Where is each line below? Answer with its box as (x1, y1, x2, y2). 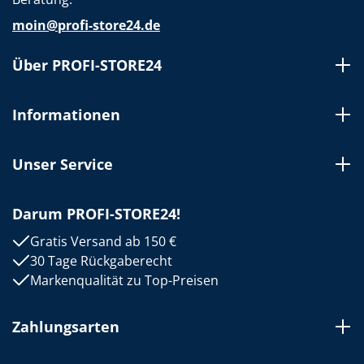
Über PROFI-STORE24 (12, 55, 162, 75)
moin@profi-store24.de (12, 16, 160, 34)
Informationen (12, 105, 120, 124)
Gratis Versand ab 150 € (30, 232, 176, 250)
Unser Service (12, 154, 113, 174)
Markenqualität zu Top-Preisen (30, 271, 219, 289)
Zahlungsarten (12, 317, 119, 336)
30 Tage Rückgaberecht (30, 252, 172, 270)
